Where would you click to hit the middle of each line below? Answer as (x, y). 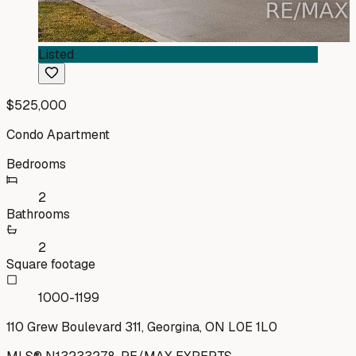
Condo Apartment (58, 134)
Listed (56, 54)
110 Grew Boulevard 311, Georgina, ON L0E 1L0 (142, 327)
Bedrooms (36, 164)
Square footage (51, 264)
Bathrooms (38, 214)
